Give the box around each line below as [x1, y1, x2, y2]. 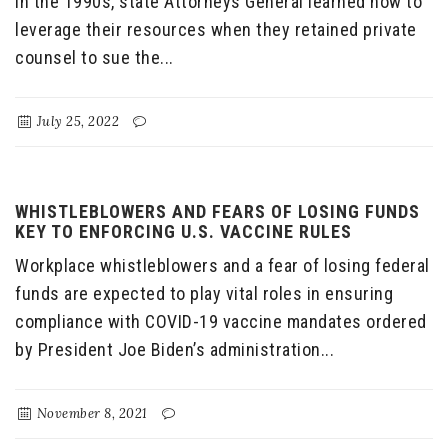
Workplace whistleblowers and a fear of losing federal [15, 255, 430, 277]
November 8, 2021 [33, 405, 148, 423]
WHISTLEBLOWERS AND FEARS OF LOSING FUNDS [15, 201, 420, 223]
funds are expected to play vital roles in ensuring [15, 283, 393, 305]
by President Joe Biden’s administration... [15, 339, 334, 361]
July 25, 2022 [33, 113, 120, 131]
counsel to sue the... [15, 47, 174, 69]
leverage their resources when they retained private [15, 19, 417, 41]
